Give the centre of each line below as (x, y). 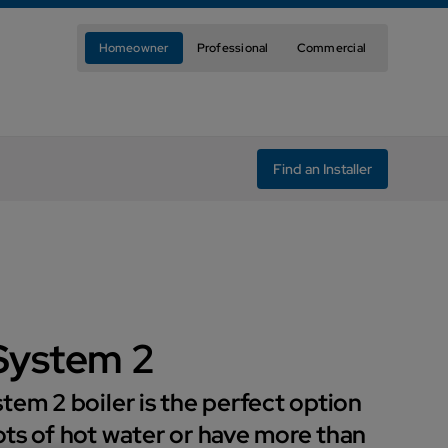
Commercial (331, 48)
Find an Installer (322, 169)
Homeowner (133, 48)
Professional (232, 48)
